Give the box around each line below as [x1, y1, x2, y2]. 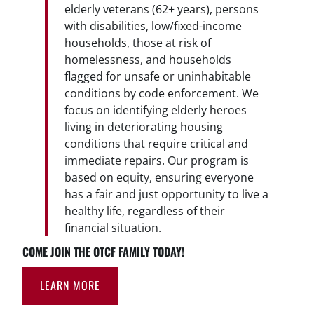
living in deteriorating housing [64, 118, 223, 135]
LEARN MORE [40, 276, 100, 294]
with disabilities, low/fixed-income [64, 18, 242, 34]
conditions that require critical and [64, 135, 248, 151]
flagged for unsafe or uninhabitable [64, 68, 251, 84]
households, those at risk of [64, 34, 211, 50]
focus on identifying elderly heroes [64, 102, 247, 118]
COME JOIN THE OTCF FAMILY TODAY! [22, 243, 184, 260]
